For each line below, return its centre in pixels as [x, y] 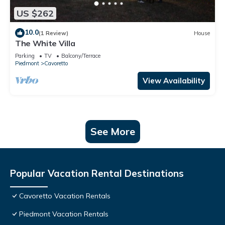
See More [113, 132]
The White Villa [45, 43]
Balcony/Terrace [81, 56]
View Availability [174, 81]
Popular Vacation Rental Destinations [97, 174]
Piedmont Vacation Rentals [64, 214]
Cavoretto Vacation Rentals [65, 196]
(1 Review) [53, 33]
